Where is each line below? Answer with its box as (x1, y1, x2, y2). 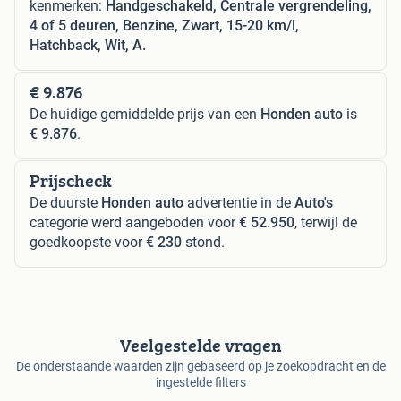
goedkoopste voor (30, 234, 146, 252)
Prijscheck (30, 167, 112, 194)
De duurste (30, 194, 101, 212)
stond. (182, 234, 225, 252)
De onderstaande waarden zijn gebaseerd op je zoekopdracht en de (15, 359, 386, 374)
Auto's (294, 194, 333, 212)
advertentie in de (183, 194, 294, 212)
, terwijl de (294, 214, 357, 232)
